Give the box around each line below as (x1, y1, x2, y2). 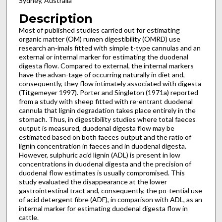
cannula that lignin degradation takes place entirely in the (18, 106, 196, 114)
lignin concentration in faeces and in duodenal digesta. (18, 141, 186, 150)
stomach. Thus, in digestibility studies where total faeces (18, 114, 196, 123)
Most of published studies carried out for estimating (18, 25, 180, 34)
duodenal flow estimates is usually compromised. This (18, 168, 185, 177)
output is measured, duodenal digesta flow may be (18, 123, 174, 132)
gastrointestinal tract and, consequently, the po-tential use (18, 186, 202, 195)
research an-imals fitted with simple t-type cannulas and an (18, 43, 201, 52)
